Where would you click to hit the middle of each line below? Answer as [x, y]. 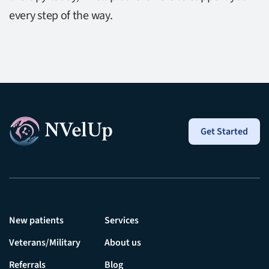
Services [122, 220]
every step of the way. [61, 16]
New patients [36, 220]
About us [123, 243]
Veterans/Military [45, 243]
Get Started [224, 131]
